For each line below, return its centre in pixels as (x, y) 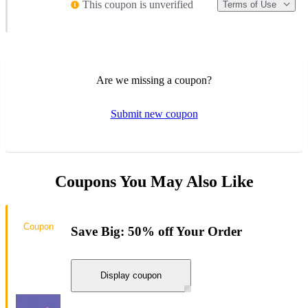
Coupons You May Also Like (154, 181)
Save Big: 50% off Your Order (156, 232)
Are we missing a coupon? (154, 80)
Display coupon (131, 276)
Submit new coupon (154, 113)
